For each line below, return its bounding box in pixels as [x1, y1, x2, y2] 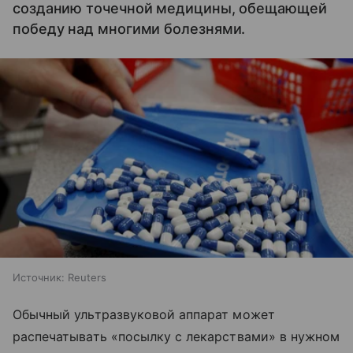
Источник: [13, 270, 65, 284]
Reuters [68, 270, 106, 284]
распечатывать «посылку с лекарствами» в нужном [13, 328, 340, 344]
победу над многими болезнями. [13, 20, 246, 37]
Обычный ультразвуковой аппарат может [13, 306, 275, 322]
